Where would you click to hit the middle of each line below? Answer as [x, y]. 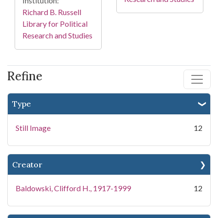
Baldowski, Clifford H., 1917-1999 [73, 188]
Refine [25, 76]
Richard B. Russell [52, 12]
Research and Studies [57, 36]
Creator [27, 165]
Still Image [33, 128]
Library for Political [55, 24]
